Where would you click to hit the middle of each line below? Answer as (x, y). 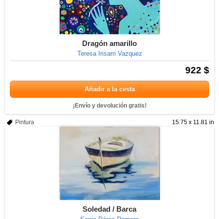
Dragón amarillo (109, 43)
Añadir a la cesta (109, 89)
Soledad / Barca (109, 209)
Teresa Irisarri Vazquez (109, 54)
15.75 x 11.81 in (193, 122)
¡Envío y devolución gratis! (109, 106)
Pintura (25, 122)
